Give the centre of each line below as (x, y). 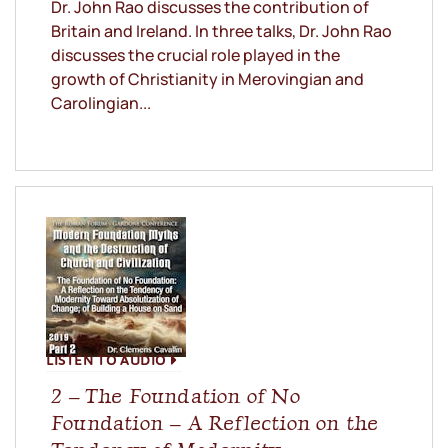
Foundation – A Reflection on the (215, 423)
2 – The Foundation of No (175, 396)
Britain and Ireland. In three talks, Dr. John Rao (221, 31)
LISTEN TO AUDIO (106, 360)
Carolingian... (101, 103)
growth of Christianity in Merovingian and (207, 79)
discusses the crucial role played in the (195, 55)
